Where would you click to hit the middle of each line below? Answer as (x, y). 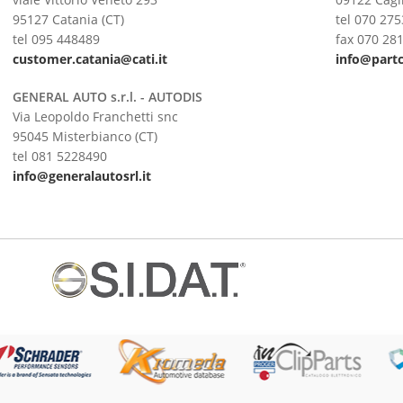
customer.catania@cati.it (90, 59)
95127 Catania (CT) (68, 19)
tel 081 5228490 (59, 156)
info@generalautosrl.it (81, 176)
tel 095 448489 (56, 39)
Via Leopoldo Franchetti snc (95, 116)
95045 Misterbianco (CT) (85, 136)
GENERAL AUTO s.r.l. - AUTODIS (107, 97)
